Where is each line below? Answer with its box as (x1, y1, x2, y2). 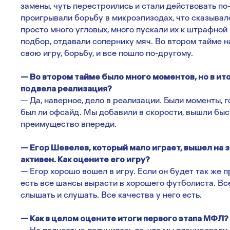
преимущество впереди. (21, 119, 117, 129)
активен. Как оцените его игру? (21, 155, 150, 164)
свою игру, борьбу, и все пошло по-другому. (21, 48, 193, 58)
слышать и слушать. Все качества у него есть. (21, 190, 202, 200)
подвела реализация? (21, 84, 112, 93)
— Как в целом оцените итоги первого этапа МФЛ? (21, 214, 228, 223)
